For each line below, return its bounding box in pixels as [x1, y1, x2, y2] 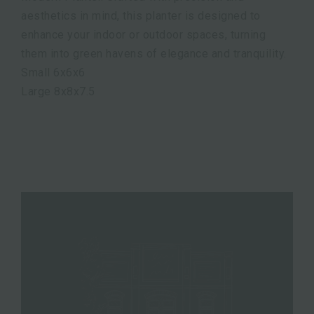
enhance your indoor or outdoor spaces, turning [21, 27, 266, 41]
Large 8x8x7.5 [21, 84, 95, 98]
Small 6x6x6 [21, 65, 86, 79]
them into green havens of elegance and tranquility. [21, 46, 287, 60]
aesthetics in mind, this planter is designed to [21, 8, 261, 22]
